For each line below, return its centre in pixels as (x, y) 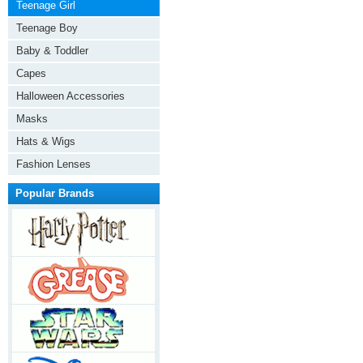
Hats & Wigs (46, 141)
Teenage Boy (47, 28)
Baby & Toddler (52, 51)
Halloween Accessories (70, 96)
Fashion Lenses (53, 164)
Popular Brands (55, 193)
